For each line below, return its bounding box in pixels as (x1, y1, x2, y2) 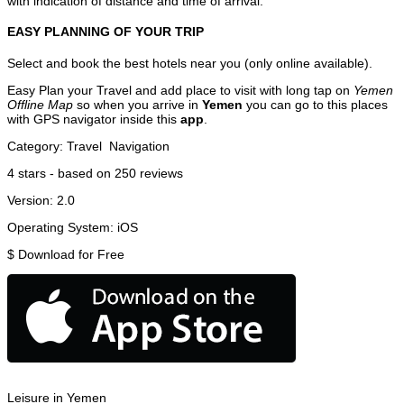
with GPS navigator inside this (7, 111, 180, 126)
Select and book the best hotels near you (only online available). (7, 55, 372, 70)
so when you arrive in (73, 96, 202, 112)
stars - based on (14, 165, 115, 180)
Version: (7, 192, 57, 207)
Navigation (109, 138, 170, 153)
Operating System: (7, 219, 117, 234)
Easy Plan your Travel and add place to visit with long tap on (7, 82, 353, 97)
